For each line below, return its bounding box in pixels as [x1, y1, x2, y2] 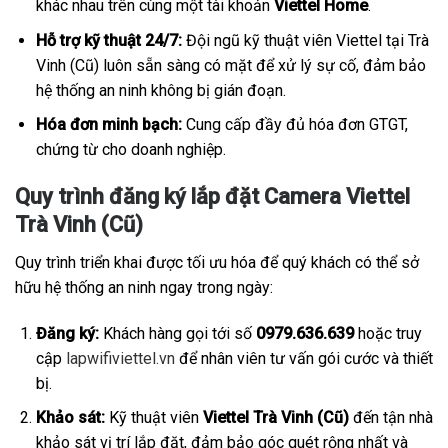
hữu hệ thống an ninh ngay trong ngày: [15, 278, 273, 298]
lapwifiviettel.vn [65, 348, 175, 368]
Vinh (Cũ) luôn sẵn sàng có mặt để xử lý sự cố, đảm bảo [35, 55, 426, 75]
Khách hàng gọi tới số [98, 323, 256, 343]
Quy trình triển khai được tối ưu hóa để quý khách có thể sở [15, 253, 419, 273]
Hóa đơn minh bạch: [35, 115, 182, 135]
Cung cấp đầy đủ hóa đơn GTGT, [181, 115, 408, 135]
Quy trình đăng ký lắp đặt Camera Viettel [15, 184, 410, 210]
